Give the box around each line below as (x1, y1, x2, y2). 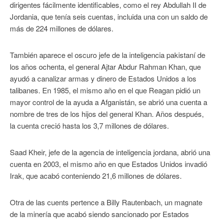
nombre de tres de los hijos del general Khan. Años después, (10, 108, 204, 119)
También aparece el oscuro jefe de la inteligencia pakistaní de (10, 49, 205, 60)
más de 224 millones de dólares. (10, 23, 113, 33)
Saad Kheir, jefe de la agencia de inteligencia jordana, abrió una (10, 146, 210, 157)
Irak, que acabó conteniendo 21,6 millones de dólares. (10, 170, 182, 181)
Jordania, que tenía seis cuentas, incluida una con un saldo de (10, 11, 208, 22)
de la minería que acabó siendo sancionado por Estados (10, 208, 189, 219)
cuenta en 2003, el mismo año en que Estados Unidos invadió (10, 158, 207, 169)
